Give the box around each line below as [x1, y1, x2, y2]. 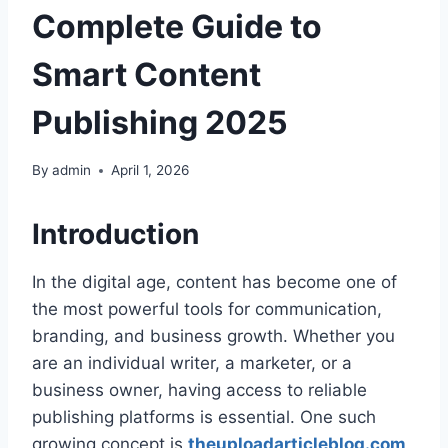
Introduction [32, 217, 199, 252]
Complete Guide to [32, 6, 322, 46]
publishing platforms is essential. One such [32, 407, 376, 428]
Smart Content [32, 54, 261, 94]
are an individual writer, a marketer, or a [32, 353, 352, 374]
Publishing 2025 [32, 102, 288, 142]
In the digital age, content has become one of [32, 272, 397, 293]
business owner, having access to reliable [32, 380, 367, 401]
